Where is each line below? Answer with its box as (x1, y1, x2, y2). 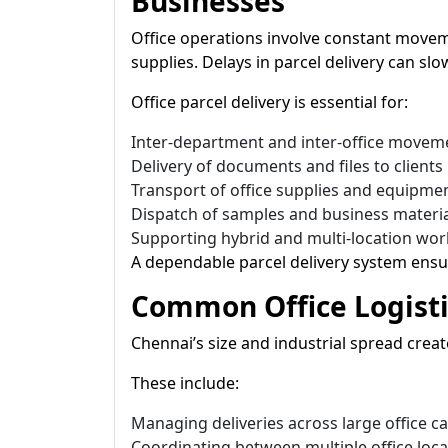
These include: (131, 372, 239, 394)
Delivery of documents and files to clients (131, 155, 443, 177)
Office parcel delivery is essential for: (131, 91, 408, 113)
